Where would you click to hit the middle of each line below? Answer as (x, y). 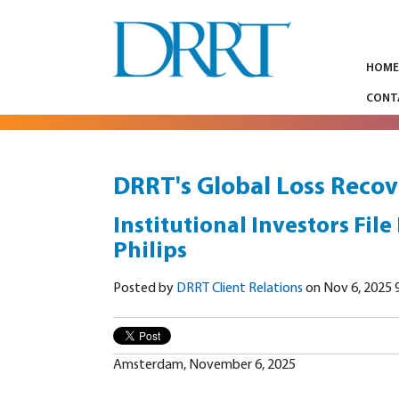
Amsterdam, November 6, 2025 (204, 366)
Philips (150, 252)
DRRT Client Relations (240, 289)
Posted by (145, 289)
